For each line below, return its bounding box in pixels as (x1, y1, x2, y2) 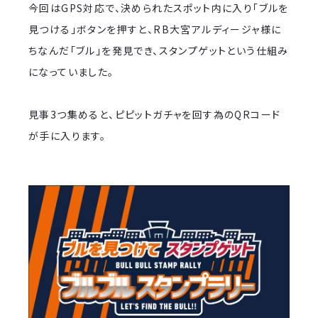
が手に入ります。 (28, 128, 106, 143)
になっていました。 (28, 64, 114, 79)
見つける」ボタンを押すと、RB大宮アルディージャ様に (28, 21, 282, 36)
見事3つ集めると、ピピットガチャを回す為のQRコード (28, 106, 281, 121)
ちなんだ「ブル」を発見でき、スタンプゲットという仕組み (28, 43, 289, 57)
